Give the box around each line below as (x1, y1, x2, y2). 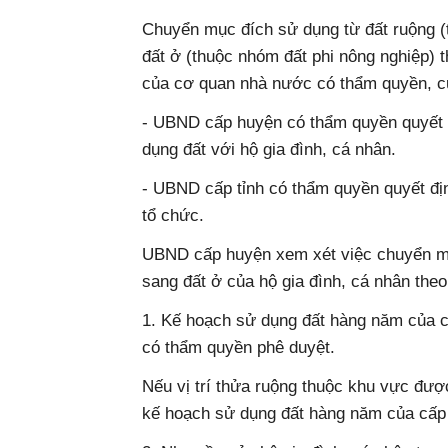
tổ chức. (142, 206, 204, 225)
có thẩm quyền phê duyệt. (142, 338, 335, 357)
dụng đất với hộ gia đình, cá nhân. (142, 140, 396, 159)
